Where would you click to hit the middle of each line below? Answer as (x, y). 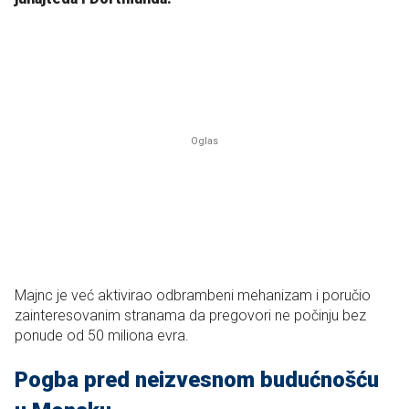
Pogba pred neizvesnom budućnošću (197, 379)
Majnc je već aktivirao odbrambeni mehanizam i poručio (193, 295)
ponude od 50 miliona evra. (102, 335)
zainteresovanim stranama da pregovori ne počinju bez (190, 315)
